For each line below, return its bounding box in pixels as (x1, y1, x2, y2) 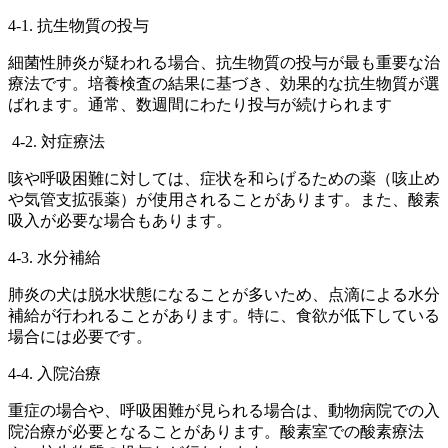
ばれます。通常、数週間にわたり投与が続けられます (8, 96, 392, 114)
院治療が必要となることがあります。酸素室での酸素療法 (8, 423, 424, 441)
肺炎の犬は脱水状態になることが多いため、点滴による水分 (8, 286, 440, 304)
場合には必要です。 (8, 328, 152, 346)
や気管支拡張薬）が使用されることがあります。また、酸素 (8, 191, 440, 209)
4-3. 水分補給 (8, 249, 101, 267)
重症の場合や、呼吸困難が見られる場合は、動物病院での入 (8, 402, 440, 420)
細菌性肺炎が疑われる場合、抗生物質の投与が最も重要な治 (8, 54, 440, 72)
